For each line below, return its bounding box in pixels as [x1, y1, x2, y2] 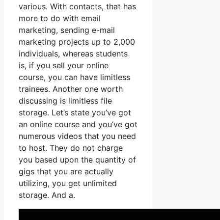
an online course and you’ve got [19, 119, 137, 130]
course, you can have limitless [19, 72, 130, 82]
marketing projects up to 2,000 [19, 37, 135, 47]
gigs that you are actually [19, 166, 113, 177]
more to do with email [19, 13, 101, 24]
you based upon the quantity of [19, 155, 136, 165]
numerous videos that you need [19, 131, 136, 141]
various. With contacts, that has [19, 1, 136, 12]
